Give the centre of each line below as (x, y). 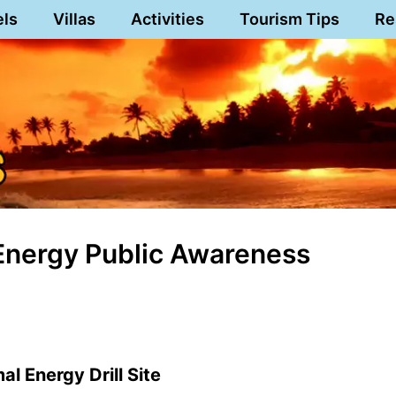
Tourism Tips (289, 19)
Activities (167, 19)
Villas (74, 19)
